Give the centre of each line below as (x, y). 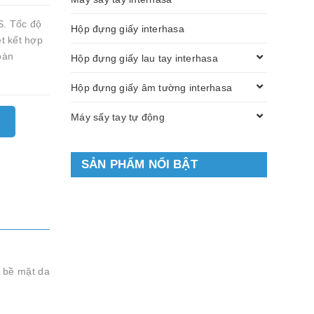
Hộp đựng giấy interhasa (128, 28)
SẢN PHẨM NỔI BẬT (139, 164)
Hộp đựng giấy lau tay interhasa (144, 58)
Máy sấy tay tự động (118, 117)
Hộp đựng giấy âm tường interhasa (151, 87)
